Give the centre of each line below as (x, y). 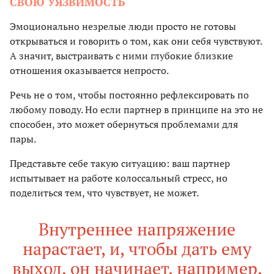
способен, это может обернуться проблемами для (124, 124)
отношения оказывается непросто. (89, 71)
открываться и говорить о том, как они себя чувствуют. (136, 41)
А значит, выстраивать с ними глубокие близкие (121, 56)
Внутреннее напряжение (137, 229)
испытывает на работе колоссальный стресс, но (119, 178)
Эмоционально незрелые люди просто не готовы (123, 27)
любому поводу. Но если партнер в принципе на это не (136, 110)
